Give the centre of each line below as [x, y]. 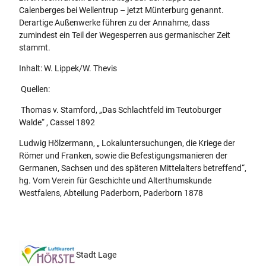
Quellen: [34, 89]
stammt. [35, 47]
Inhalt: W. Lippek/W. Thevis [68, 68]
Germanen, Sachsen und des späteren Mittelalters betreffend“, [133, 168]
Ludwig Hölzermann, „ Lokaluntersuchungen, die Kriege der [127, 143]
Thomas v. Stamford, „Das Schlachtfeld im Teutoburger [120, 110]
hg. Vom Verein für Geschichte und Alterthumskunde [115, 180]
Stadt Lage [96, 255]
